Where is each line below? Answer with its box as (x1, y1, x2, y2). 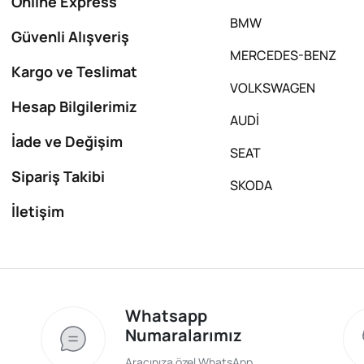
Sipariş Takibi (11, 166, 105, 186)
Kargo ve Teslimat (11, 61, 137, 81)
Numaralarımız (125, 323, 242, 346)
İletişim (11, 201, 64, 221)
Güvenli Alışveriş (11, 26, 129, 46)
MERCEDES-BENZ (230, 46, 337, 65)
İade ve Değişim (11, 131, 123, 151)
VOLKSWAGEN (230, 79, 316, 97)
